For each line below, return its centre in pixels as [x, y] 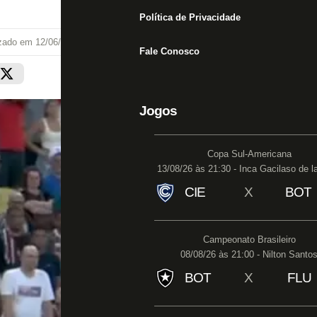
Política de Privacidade [190, 17]
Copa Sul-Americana [249, 154]
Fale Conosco [169, 51]
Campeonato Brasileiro [249, 240]
